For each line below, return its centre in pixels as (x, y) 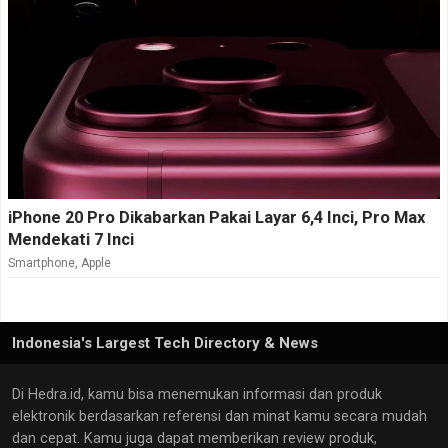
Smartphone (41, 263)
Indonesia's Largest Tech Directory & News (165, 343)
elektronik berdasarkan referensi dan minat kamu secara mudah (219, 417)
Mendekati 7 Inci (71, 240)
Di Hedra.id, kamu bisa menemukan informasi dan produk (197, 395)
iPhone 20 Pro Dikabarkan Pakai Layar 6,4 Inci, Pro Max (216, 218)
